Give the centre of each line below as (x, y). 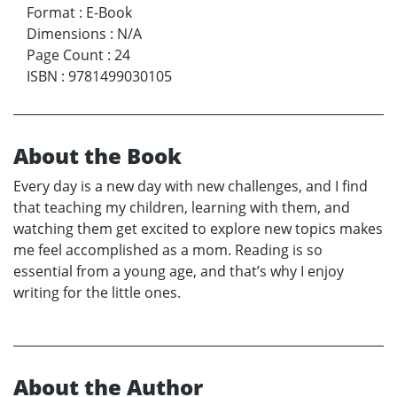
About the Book (97, 155)
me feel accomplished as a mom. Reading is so (168, 249)
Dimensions (66, 33)
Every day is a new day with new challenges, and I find (191, 186)
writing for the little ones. (97, 292)
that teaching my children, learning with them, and (182, 207)
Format (51, 12)
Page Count (65, 54)
